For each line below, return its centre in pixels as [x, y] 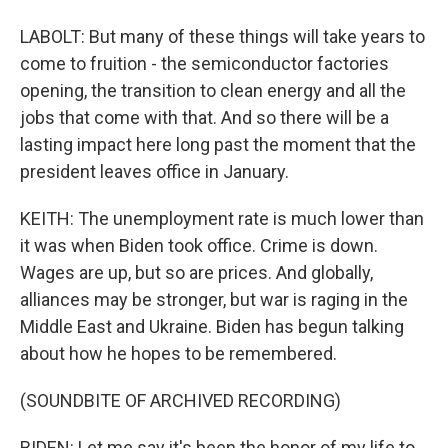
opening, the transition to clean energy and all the [213, 90]
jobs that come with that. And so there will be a [204, 117]
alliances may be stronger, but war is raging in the [214, 299]
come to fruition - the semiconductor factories [204, 63]
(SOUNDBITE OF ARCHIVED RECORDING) [180, 400]
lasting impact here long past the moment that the [218, 144]
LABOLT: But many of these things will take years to [222, 36]
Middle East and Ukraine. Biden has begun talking [212, 326]
